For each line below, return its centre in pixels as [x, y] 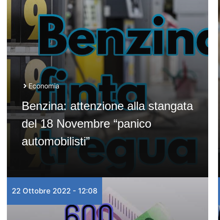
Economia [44, 86]
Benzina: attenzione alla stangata [107, 106]
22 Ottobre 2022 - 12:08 [54, 191]
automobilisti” [55, 141]
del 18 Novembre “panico [86, 124]
